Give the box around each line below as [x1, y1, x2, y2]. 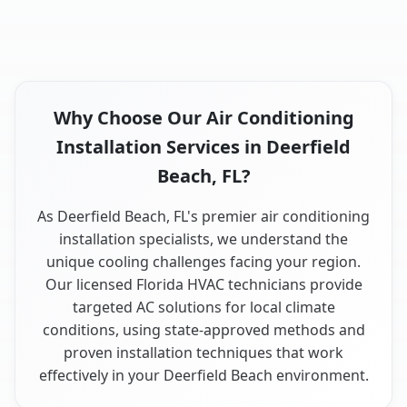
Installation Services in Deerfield [56, 134, 351, 160]
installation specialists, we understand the [59, 229, 348, 250]
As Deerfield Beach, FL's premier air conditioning [37, 206, 370, 227]
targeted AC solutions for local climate [72, 297, 335, 318]
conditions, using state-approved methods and [42, 320, 365, 341]
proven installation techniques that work [64, 342, 343, 363]
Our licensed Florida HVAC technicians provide [45, 274, 362, 295]
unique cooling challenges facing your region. [46, 252, 361, 273]
